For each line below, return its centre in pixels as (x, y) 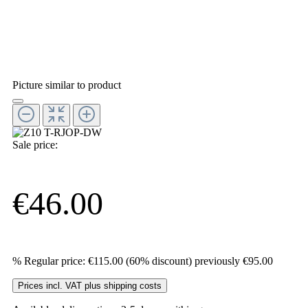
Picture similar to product (67, 85)
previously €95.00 (234, 261)
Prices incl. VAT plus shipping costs (90, 285)
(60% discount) (159, 261)
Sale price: (35, 144)
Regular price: (55, 261)
